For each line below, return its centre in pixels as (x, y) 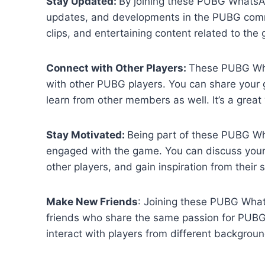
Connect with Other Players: (117, 68)
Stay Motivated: (87, 135)
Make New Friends (92, 202)
